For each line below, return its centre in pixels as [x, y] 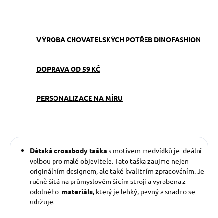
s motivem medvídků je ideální [155, 151]
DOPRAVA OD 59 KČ [68, 69]
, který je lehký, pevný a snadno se [144, 191]
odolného [44, 191]
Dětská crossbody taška [68, 151]
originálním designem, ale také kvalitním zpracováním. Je [117, 171]
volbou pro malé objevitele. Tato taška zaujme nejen [109, 161]
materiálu [77, 191]
